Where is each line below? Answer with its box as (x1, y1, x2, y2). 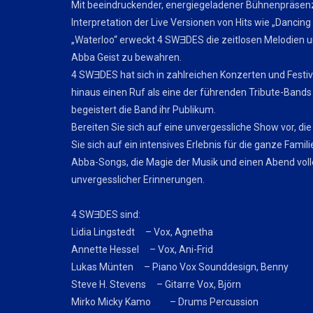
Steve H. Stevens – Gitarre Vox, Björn (71, 279, 241, 290)
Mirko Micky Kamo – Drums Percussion (71, 296, 259, 307)
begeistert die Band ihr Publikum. (71, 104, 216, 115)
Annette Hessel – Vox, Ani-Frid (71, 244, 213, 255)
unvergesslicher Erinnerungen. (71, 174, 205, 185)
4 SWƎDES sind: (71, 209, 140, 220)
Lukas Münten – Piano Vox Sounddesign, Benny (71, 261, 289, 272)
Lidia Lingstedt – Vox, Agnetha (71, 226, 213, 238)
